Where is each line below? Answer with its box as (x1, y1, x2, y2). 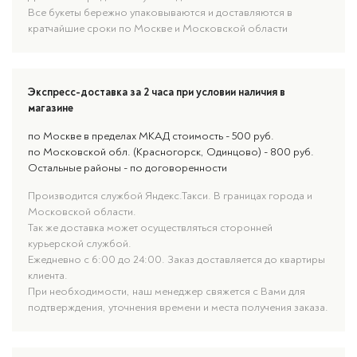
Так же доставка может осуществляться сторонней (28, 221, 273, 234)
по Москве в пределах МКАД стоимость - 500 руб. (28, 129, 274, 143)
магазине (28, 101, 73, 115)
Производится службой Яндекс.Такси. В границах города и (28, 189, 312, 202)
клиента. (28, 269, 68, 282)
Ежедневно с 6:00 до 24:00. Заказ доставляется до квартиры (28, 253, 325, 266)
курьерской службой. (28, 237, 131, 250)
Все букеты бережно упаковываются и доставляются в (28, 6, 292, 19)
